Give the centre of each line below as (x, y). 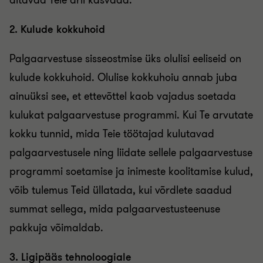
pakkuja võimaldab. (56, 228)
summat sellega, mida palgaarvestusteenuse (115, 209)
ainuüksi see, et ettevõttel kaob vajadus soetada (123, 96)
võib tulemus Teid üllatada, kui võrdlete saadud (121, 190)
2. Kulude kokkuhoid (57, 29)
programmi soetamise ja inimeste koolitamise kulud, (131, 171)
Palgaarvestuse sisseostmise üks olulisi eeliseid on (125, 59)
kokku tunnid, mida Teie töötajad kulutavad (112, 134)
